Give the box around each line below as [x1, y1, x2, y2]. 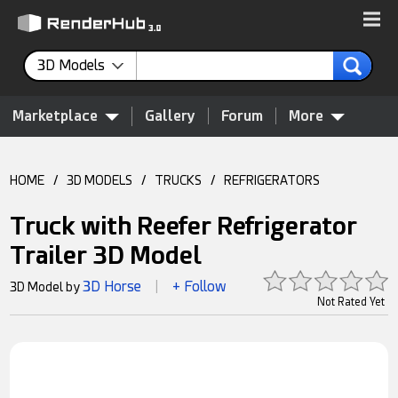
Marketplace [12, 107, 98, 124]
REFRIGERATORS [224, 173, 321, 187]
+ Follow [172, 278, 227, 295]
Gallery [145, 107, 195, 124]
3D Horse [83, 278, 142, 295]
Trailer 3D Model [10, 241, 203, 270]
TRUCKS [155, 173, 203, 187]
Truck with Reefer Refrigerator [10, 211, 358, 241]
